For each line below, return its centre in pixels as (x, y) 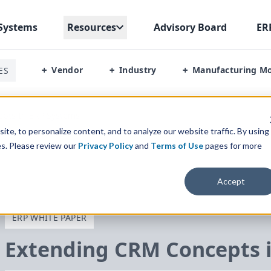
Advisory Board (190, 27)
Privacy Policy (105, 145)
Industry (138, 70)
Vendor (67, 70)
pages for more (233, 145)
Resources (92, 27)
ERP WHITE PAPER (50, 217)
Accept (231, 181)
